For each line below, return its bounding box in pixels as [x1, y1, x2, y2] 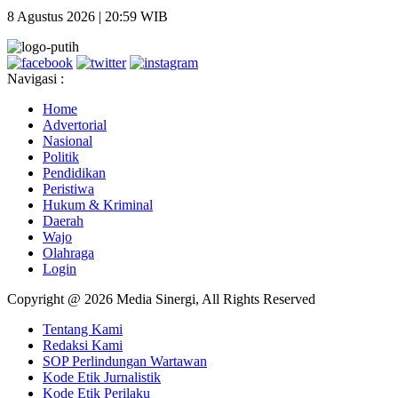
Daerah [43, 212, 84, 228]
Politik [43, 148, 79, 164]
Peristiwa [43, 180, 94, 196]
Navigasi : [7, 70, 64, 86]
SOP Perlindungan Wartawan [43, 353, 207, 369]
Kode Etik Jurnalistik [43, 369, 161, 385]
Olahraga [43, 244, 94, 260]
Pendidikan [43, 164, 106, 180]
